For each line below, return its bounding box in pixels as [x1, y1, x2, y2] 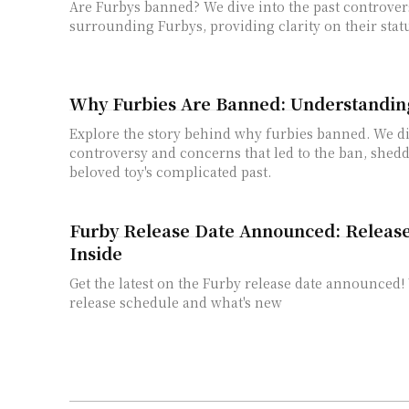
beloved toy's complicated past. [69, 162, 271, 181]
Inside [69, 240, 122, 265]
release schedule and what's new [69, 292, 282, 311]
